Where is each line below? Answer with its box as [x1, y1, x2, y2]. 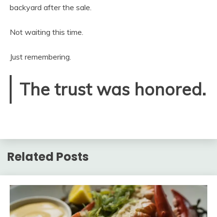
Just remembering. [10, 52, 71, 62]
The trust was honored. [19, 78, 206, 100]
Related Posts [7, 149, 89, 165]
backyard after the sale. [10, 2, 92, 12]
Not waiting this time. [10, 27, 83, 37]
